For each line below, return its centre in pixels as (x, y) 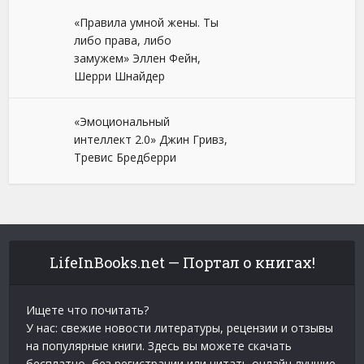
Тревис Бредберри (126, 157)
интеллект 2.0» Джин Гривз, (151, 139)
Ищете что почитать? (88, 310)
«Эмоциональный (122, 121)
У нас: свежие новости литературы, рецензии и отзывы (180, 328)
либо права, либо (123, 40)
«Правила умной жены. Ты (147, 22)
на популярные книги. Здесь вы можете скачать (159, 346)
